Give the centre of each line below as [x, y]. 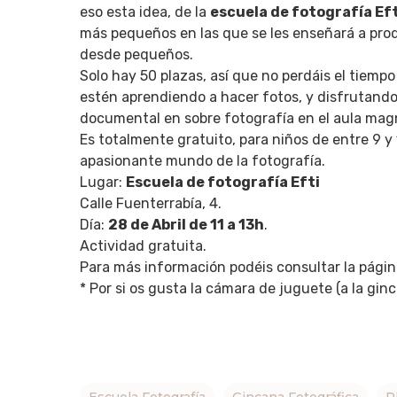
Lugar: [103, 182]
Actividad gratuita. [143, 246]
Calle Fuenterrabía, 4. [151, 203]
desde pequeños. [136, 54]
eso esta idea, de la [145, 12]
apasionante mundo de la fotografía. [202, 161]
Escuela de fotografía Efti [224, 182]
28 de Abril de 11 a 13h [186, 225]
